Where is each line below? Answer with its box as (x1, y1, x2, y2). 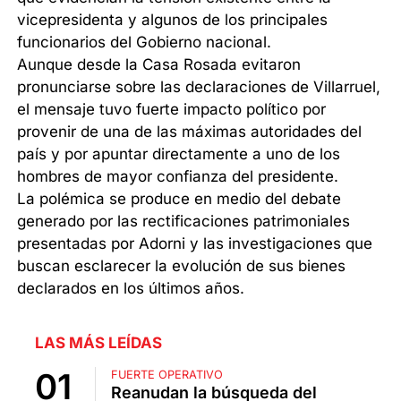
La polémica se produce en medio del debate (17, 190, 342, 209)
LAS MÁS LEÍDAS (35, 334, 162, 353)
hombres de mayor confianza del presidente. (17, 167, 339, 186)
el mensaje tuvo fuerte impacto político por (17, 100, 327, 119)
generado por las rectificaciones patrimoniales (17, 212, 351, 231)
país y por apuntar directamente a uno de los (17, 145, 341, 164)
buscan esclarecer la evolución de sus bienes (17, 257, 346, 276)
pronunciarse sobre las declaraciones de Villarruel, (17, 78, 381, 97)
